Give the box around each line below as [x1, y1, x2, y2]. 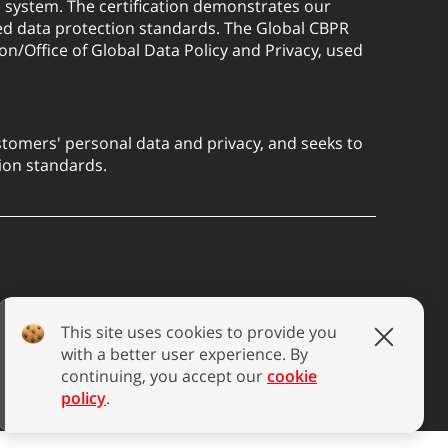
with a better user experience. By [61, 343, 308, 365]
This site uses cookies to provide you [61, 321, 337, 343]
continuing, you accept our [61, 365, 267, 387]
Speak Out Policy [128, 317, 253, 339]
